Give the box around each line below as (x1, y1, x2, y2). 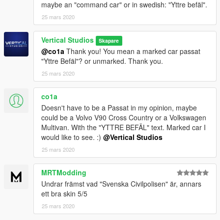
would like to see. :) (41, 132, 103, 142)
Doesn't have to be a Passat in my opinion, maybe (41, 102, 197, 112)
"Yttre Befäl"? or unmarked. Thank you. (41, 55, 163, 66)
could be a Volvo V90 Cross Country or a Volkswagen (41, 112, 206, 122)
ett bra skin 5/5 (41, 188, 87, 198)
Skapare (99, 36, 119, 44)
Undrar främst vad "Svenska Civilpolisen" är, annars (41, 178, 201, 189)
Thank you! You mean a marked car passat (64, 46, 200, 56)
